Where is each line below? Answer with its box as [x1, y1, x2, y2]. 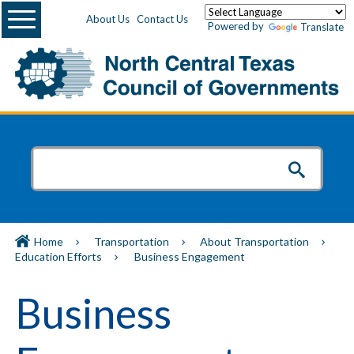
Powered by [208, 20, 266, 32]
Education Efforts [15, 250, 102, 264]
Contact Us [137, 13, 188, 26]
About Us [86, 13, 130, 26]
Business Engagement [134, 250, 245, 264]
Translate [300, 21, 344, 34]
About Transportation [200, 235, 309, 249]
